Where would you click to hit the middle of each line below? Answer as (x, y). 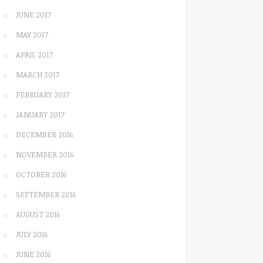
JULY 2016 (32, 234)
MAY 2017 (32, 35)
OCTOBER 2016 (41, 174)
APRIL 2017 (34, 55)
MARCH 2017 (38, 75)
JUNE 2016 (33, 254)
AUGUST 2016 (38, 214)
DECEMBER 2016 (44, 134)
